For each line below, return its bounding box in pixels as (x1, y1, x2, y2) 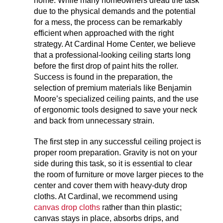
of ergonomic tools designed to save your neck (34, 106, 198, 114)
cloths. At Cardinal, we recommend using (34, 192, 178, 201)
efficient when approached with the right (34, 29, 174, 38)
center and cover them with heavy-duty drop (34, 181, 188, 190)
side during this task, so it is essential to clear (34, 159, 193, 168)
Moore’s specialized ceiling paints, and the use (34, 95, 199, 104)
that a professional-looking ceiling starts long (34, 51, 191, 60)
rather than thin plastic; (100, 203, 182, 212)
